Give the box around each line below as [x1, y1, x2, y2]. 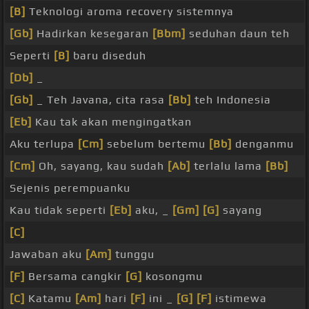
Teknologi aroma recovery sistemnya [26, 5, 234, 19]
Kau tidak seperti [10, 203, 110, 217]
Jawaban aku [10, 248, 86, 261]
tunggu [112, 248, 154, 261]
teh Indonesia [191, 93, 271, 107]
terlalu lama [190, 159, 266, 173]
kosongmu [142, 270, 203, 283]
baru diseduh [70, 49, 146, 63]
